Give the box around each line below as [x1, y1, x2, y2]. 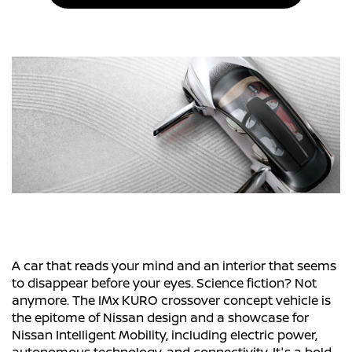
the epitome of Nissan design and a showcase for [12, 309, 309, 327]
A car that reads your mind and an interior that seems [12, 257, 336, 275]
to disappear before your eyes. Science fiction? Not [12, 274, 317, 292]
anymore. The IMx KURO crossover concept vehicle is [12, 291, 331, 310]
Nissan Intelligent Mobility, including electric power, [12, 326, 317, 344]
